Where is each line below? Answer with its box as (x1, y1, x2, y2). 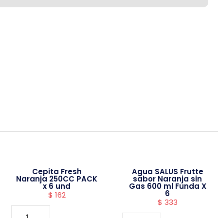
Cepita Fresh (32, 166, 82, 177)
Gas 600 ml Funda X (128, 181, 206, 191)
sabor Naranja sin (133, 174, 202, 184)
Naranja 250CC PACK (16, 174, 98, 184)
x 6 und (43, 181, 71, 191)
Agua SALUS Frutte (131, 166, 203, 177)
